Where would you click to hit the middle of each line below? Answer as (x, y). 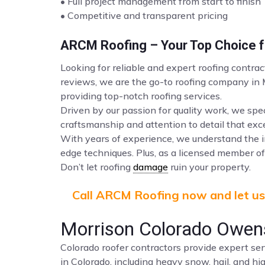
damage (151, 167)
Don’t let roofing (97, 167)
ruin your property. (209, 167)
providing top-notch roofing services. (141, 96)
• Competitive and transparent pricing (144, 15)
